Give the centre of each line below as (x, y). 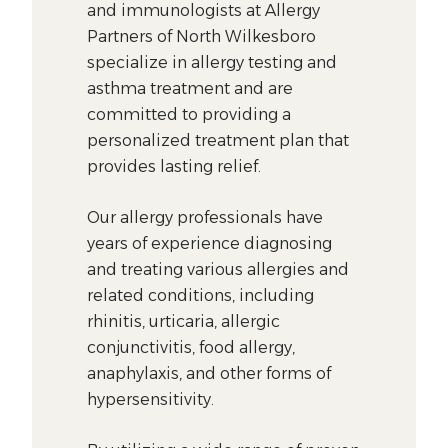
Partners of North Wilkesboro (202, 36)
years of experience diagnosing (210, 243)
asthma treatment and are (190, 88)
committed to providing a (189, 114)
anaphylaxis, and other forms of (209, 373)
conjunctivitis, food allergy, (191, 347)
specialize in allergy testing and (212, 62)
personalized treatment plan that (218, 140)
